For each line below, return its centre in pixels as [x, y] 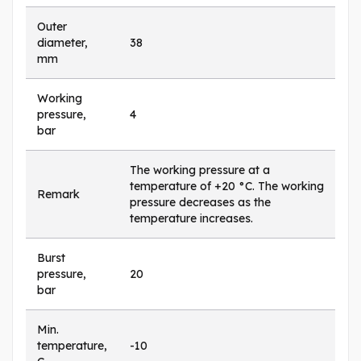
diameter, [62, 42]
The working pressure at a [200, 170]
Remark [58, 194]
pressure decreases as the [200, 202]
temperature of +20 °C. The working [227, 186]
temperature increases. [191, 218]
